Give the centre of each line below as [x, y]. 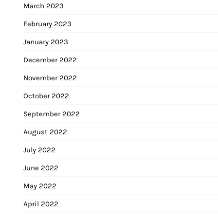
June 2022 [41, 168]
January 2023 [46, 42]
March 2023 [44, 6]
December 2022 [50, 60]
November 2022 [50, 78]
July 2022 [39, 150]
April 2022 [41, 204]
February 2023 [47, 24]
